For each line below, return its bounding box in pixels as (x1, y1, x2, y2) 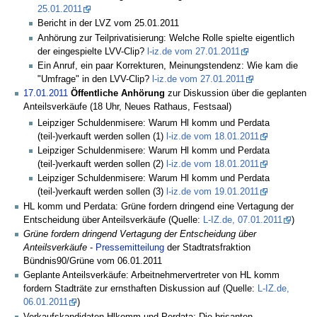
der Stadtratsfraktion (164, 243, 250, 253)
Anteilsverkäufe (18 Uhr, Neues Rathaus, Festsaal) (23, 102, 231, 113)
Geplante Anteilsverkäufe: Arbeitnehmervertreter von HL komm (23, 270, 279, 281)
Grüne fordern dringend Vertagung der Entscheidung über (23, 229, 256, 240)
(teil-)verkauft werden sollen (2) (38, 159, 167, 170)
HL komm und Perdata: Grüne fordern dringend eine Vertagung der (23, 201, 294, 212)
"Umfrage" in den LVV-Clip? (38, 74, 153, 84)
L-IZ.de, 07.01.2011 (203, 214, 282, 225)
